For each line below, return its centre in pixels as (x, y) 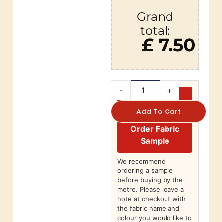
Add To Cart (159, 112)
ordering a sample (145, 171)
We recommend (141, 161)
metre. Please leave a (151, 190)
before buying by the (150, 180)
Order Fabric (155, 129)
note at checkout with (152, 199)
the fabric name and (148, 208)
